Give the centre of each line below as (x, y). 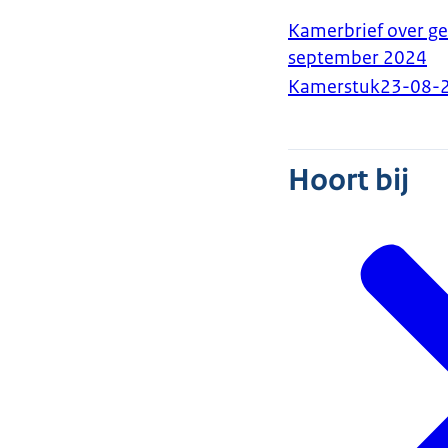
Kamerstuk (334, 87)
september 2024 (357, 58)
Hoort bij (348, 180)
